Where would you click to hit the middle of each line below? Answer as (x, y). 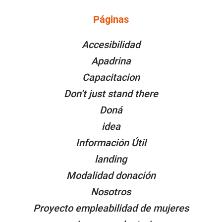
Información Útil (111, 142)
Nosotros (111, 192)
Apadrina (111, 61)
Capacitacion (111, 77)
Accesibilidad (111, 44)
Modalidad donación (111, 175)
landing (111, 159)
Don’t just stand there (111, 93)
